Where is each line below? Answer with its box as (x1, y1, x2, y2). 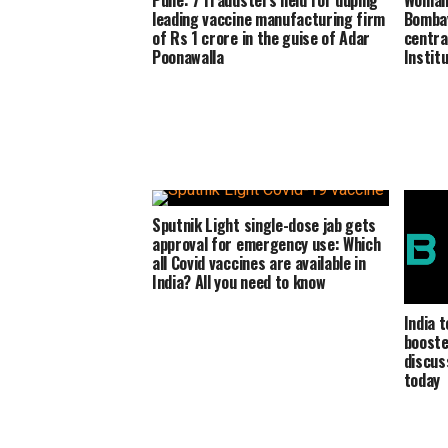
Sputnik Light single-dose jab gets (152, 213, 377, 237)
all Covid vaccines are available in (152, 251, 366, 275)
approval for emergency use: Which (152, 232, 381, 256)
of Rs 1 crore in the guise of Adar (152, 26, 371, 50)
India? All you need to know (152, 270, 326, 294)
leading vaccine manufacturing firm (152, 7, 386, 31)
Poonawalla (152, 45, 224, 69)
